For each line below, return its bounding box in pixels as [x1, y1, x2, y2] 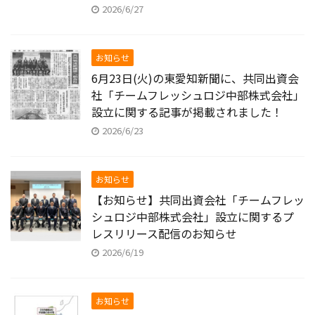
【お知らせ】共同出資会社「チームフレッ [91, 191, 304, 208]
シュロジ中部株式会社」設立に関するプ [91, 208, 294, 225]
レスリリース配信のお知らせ [91, 225, 237, 242]
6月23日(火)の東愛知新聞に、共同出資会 [91, 70, 299, 86]
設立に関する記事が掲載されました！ [91, 103, 283, 120]
